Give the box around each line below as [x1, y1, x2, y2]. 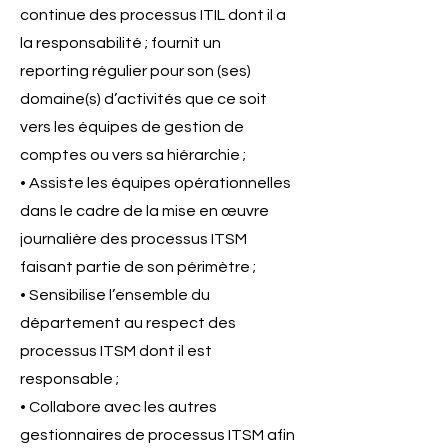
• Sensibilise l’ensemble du [20, 287, 210, 303]
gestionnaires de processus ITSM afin [20, 427, 295, 443]
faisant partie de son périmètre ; [20, 259, 256, 275]
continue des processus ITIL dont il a [20, 7, 286, 23]
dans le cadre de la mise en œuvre [20, 203, 269, 219]
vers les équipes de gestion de [20, 119, 244, 135]
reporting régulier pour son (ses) [20, 63, 251, 79]
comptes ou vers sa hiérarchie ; [20, 147, 246, 163]
